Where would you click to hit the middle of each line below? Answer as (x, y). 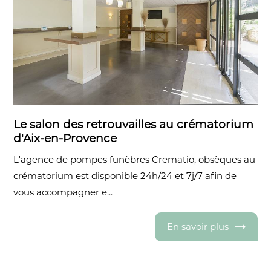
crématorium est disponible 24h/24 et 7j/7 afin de (125, 175)
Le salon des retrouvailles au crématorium (134, 124)
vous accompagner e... (63, 192)
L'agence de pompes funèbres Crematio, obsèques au (135, 159)
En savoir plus (198, 226)
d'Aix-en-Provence (65, 138)
